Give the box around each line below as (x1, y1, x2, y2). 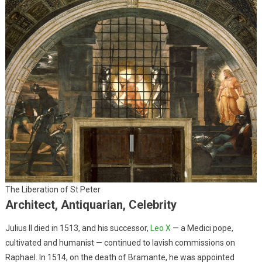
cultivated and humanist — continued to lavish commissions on (5, 237, 235, 247)
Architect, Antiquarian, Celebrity (5, 197, 177, 212)
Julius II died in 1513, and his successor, (5, 223, 150, 233)
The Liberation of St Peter (5, 184, 101, 194)
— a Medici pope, (170, 223, 233, 233)
